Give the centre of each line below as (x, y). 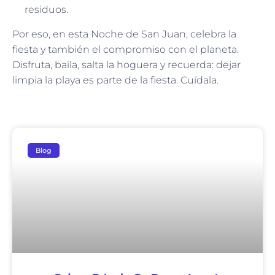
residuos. (46, 10)
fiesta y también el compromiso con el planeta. (126, 50)
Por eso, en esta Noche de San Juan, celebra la (124, 34)
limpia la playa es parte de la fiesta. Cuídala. (115, 80)
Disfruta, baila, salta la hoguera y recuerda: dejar (126, 65)
